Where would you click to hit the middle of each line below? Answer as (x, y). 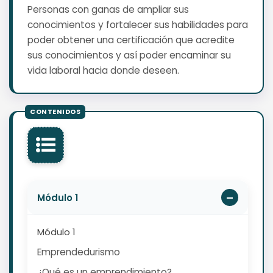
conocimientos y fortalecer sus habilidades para (138, 25)
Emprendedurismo (79, 252)
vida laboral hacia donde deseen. (103, 71)
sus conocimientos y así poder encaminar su (129, 55)
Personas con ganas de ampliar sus (108, 10)
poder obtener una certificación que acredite (131, 40)
